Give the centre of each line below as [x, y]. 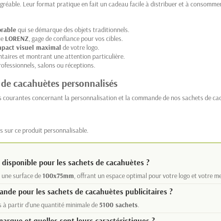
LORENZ [17, 38]
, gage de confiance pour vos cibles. [76, 38]
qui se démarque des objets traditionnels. [73, 29]
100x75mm [58, 175]
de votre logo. [80, 47]
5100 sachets [118, 204]
